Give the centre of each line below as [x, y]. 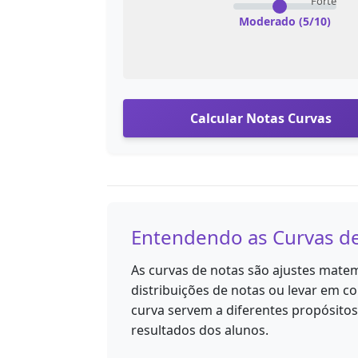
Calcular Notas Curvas [261, 118]
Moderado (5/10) [285, 21]
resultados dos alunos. [200, 330]
